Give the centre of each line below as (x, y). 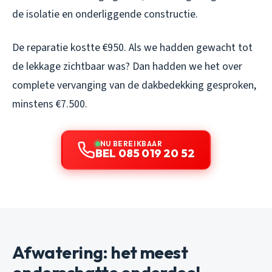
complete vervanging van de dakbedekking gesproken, (134, 86)
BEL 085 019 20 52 (145, 154)
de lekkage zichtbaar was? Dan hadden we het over (127, 67)
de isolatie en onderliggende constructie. (105, 15)
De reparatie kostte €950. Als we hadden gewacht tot (132, 48)
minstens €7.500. (50, 104)
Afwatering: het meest (100, 253)
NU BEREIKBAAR (131, 144)
